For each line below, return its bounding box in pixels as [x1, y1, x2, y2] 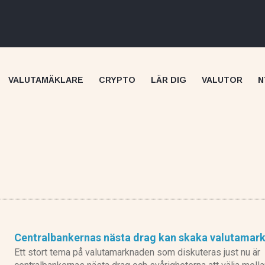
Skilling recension [166, 206, 244, 218]
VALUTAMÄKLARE [8, 75, 83, 85]
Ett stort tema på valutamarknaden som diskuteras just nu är [14, 247, 260, 258]
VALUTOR [202, 75, 243, 85]
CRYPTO [99, 75, 135, 85]
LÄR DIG [151, 75, 186, 85]
